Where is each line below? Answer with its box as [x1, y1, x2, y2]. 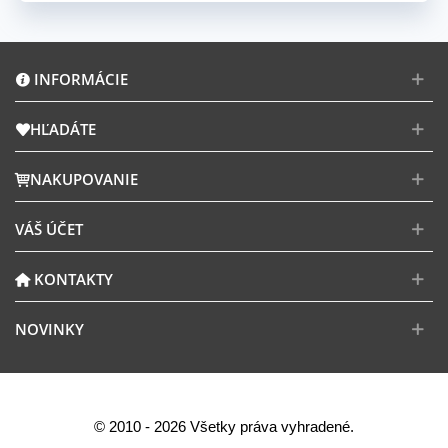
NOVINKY [15, 318, 84, 339]
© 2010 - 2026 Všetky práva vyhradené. [94, 417, 354, 435]
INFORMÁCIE [30, 68, 128, 89]
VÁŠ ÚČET [15, 218, 83, 239]
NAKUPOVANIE [30, 168, 138, 189]
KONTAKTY [30, 268, 113, 289]
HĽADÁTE [30, 118, 96, 139]
